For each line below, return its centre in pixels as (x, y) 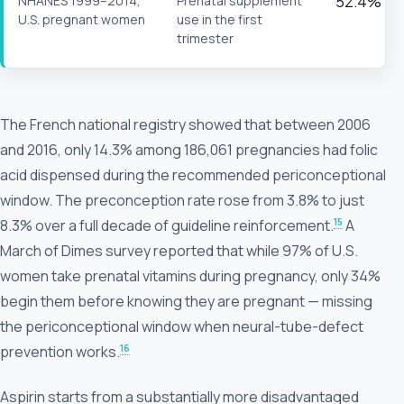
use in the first (220, 20)
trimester (205, 39)
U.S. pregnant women (82, 20)
